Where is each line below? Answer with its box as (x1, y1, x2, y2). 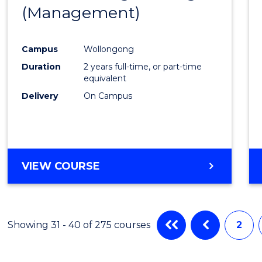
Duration (22, 61, 61, 72)
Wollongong (84, 43, 135, 54)
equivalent (84, 73, 127, 84)
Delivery (22, 90, 58, 101)
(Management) (22, 2, 141, 22)
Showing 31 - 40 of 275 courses (8, 219, 151, 230)
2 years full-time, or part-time (84, 61, 202, 72)
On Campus (84, 90, 133, 101)
